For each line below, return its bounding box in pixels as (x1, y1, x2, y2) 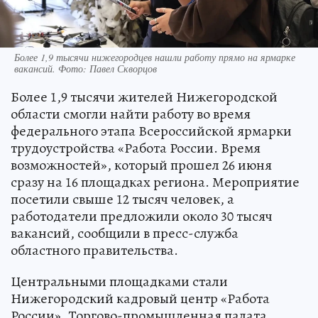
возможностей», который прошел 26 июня (11, 155, 272, 175)
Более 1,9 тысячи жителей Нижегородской (11, 87, 278, 106)
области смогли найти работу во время (11, 104, 251, 124)
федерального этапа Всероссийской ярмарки (11, 121, 292, 141)
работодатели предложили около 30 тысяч (11, 206, 273, 226)
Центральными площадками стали (11, 271, 228, 291)
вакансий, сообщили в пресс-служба (11, 223, 238, 243)
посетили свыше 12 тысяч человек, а (11, 189, 234, 209)
